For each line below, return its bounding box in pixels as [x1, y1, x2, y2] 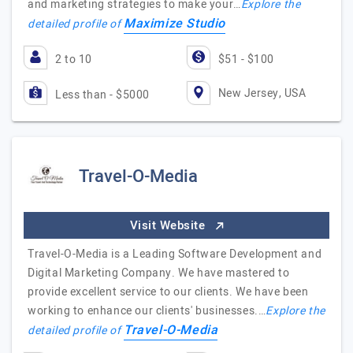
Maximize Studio [124, 14, 225, 33]
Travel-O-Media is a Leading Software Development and [28, 246, 322, 262]
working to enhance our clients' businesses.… [28, 303, 266, 319]
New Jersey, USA [217, 84, 306, 102]
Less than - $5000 [55, 87, 150, 103]
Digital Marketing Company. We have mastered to [28, 265, 290, 281]
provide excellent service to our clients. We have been [28, 284, 309, 300]
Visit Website [129, 217, 209, 234]
